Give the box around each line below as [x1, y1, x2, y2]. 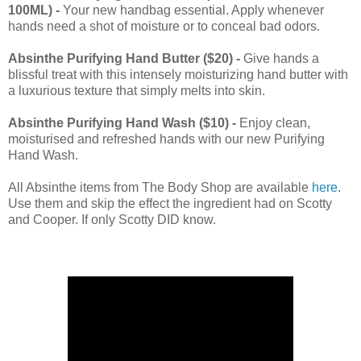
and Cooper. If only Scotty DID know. [8, 212, 219, 226]
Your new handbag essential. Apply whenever [60, 2, 324, 17]
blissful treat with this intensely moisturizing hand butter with [8, 67, 348, 81]
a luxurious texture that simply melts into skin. [8, 83, 265, 98]
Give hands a [243, 51, 319, 65]
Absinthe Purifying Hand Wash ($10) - [8, 115, 239, 130]
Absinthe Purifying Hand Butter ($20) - [8, 51, 243, 65]
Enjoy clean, [239, 115, 310, 130]
